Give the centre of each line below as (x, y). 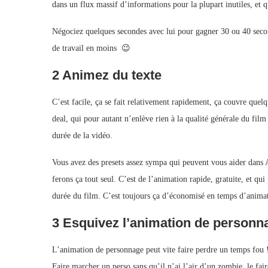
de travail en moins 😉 (91, 48)
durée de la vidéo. (82, 135)
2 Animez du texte (107, 75)
